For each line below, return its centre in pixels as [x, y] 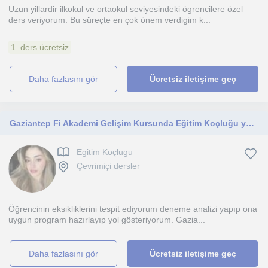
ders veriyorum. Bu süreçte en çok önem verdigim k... [109, 20]
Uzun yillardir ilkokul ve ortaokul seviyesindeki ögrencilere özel [126, 9]
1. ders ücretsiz [40, 47]
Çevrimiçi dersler [108, 166]
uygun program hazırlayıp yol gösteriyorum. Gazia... [107, 220]
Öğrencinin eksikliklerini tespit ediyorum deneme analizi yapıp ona [133, 209]
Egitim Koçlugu [105, 152]
